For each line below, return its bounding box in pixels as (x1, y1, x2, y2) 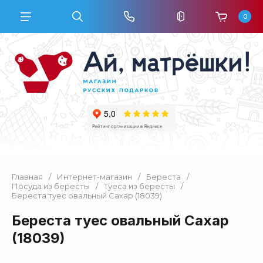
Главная (12, 172, 43, 181)
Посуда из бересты (12, 181, 90, 191)
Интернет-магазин (57, 172, 132, 181)
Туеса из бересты (104, 181, 175, 191)
